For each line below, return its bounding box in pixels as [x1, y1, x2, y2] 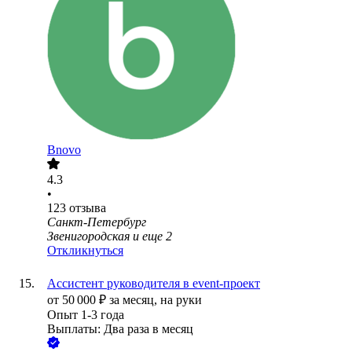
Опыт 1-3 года [47, 308, 124, 322]
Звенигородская [47, 229, 130, 244]
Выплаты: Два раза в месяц [47, 322, 193, 336]
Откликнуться [47, 244, 123, 258]
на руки [160, 293, 202, 307]
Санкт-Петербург [47, 215, 146, 229]
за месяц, [109, 293, 160, 307]
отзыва [69, 201, 106, 215]
